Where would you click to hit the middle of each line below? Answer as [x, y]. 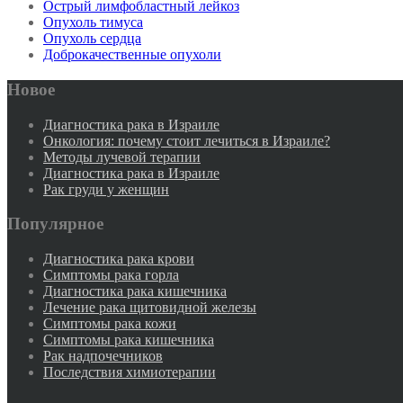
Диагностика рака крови [119, 259]
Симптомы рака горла [111, 275]
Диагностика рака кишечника [135, 291]
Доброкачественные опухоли [132, 55]
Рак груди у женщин [106, 189]
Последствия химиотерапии [130, 372]
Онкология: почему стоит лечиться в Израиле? [187, 140]
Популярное [55, 224]
